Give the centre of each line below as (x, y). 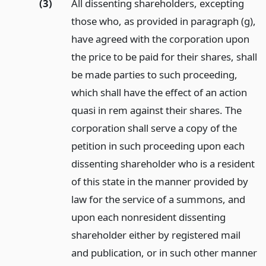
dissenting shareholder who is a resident (163, 163)
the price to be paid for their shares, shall (164, 56)
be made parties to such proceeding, (154, 74)
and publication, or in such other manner (164, 252)
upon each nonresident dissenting (148, 217)
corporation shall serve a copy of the (154, 128)
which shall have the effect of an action (159, 92)
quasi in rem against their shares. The (156, 110)
